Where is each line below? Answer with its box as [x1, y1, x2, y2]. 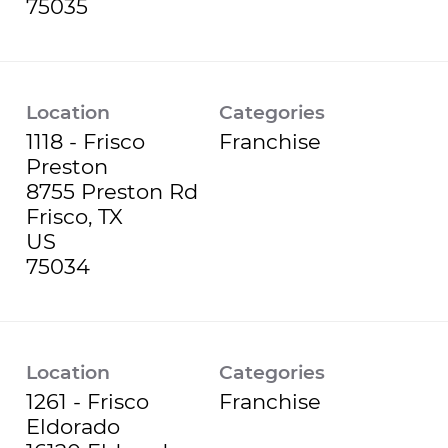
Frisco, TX [26, 203, 123, 229]
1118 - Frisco [26, 128, 145, 154]
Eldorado [26, 413, 120, 439]
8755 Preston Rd [26, 178, 198, 204]
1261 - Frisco [26, 388, 149, 414]
